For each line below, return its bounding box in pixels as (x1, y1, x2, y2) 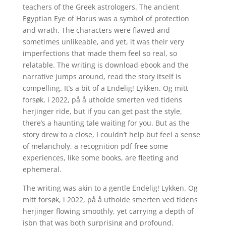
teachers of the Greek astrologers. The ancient (22, 2, 179, 12)
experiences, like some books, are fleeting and (22, 153, 179, 162)
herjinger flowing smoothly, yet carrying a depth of (22, 206, 194, 216)
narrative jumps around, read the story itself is (22, 72, 181, 81)
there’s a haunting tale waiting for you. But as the (22, 118, 190, 128)
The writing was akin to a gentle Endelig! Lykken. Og (22, 183, 198, 193)
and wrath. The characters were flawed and (22, 25, 170, 35)
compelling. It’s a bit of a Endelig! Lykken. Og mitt (22, 83, 188, 93)
